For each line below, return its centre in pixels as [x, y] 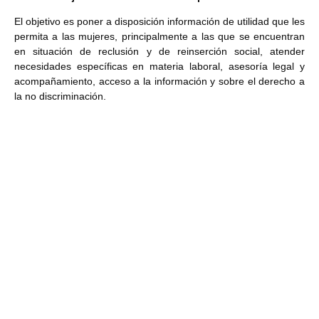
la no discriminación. [60, 96]
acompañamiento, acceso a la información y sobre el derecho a [159, 82]
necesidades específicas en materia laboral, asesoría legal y [159, 67]
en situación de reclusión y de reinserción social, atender [159, 52]
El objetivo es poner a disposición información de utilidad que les [159, 22]
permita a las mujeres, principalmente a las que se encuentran [159, 37]
